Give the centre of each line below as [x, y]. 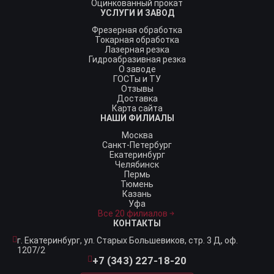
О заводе [137, 69]
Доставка [137, 98]
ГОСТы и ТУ [137, 79]
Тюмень [137, 184]
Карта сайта [137, 108]
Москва [137, 135]
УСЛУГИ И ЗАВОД [137, 13]
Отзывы [137, 89]
